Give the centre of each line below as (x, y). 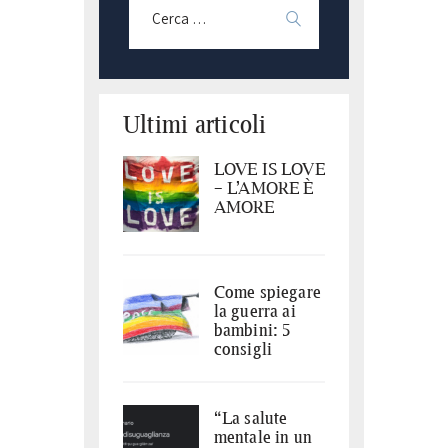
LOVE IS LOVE (269, 168)
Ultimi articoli (195, 123)
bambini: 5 (252, 329)
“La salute (250, 418)
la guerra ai (254, 310)
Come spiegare (267, 291)
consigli (243, 348)
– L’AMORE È (263, 187)
